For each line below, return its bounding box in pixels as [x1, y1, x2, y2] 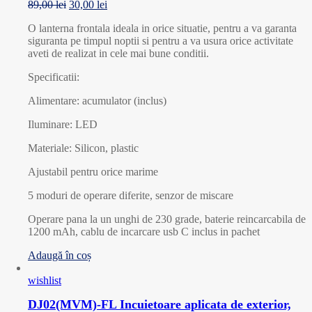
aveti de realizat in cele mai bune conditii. [28, 47, 209, 60]
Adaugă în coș [28, 249, 91, 262]
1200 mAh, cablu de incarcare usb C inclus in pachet [28, 226, 260, 238]
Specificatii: [28, 71, 79, 84]
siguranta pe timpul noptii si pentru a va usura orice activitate [28, 35, 293, 47]
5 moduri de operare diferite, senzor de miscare [28, 189, 233, 202]
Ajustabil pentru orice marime [28, 166, 158, 178]
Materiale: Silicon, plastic [28, 142, 139, 155]
